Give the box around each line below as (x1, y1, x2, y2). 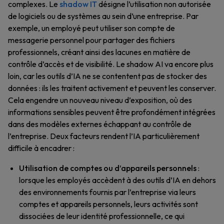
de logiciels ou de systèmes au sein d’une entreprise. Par (8, 11, 198, 21)
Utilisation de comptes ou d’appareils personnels (19, 163, 196, 173)
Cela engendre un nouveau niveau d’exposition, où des (8, 95, 192, 105)
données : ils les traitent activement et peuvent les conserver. (8, 83, 216, 93)
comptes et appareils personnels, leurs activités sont (19, 199, 198, 209)
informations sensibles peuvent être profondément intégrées (8, 107, 215, 117)
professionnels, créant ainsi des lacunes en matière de (8, 47, 190, 57)
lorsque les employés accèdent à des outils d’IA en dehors (19, 175, 216, 185)
